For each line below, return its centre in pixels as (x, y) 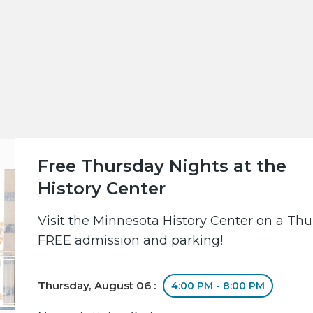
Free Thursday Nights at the (162, 166)
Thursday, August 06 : (99, 286)
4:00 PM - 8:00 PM (218, 286)
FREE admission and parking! (131, 241)
